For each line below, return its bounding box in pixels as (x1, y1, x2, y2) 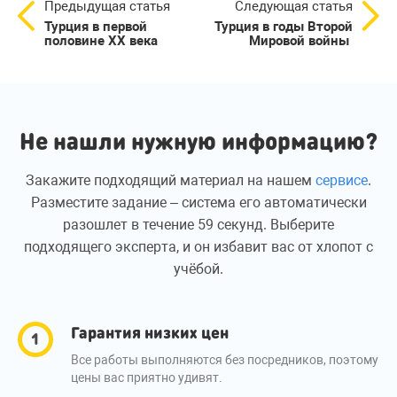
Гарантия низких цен (71, 322, 229, 342)
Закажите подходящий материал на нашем (26, 172, 315, 189)
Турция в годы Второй (214, 19, 353, 35)
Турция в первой (44, 19, 147, 35)
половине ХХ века (44, 33, 158, 49)
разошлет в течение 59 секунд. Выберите (63, 216, 334, 233)
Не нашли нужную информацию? (19, 126, 378, 155)
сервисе (315, 172, 368, 189)
